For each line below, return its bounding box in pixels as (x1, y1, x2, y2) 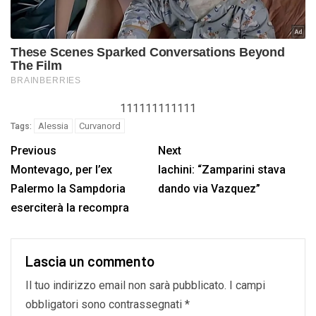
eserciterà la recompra (11, 200, 129, 214)
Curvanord (79, 120, 121, 131)
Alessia (38, 120, 68, 131)
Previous (11, 143, 56, 157)
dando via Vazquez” (158, 181, 260, 195)
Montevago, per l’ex (11, 162, 112, 176)
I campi (229, 278, 265, 292)
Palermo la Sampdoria (11, 181, 126, 195)
